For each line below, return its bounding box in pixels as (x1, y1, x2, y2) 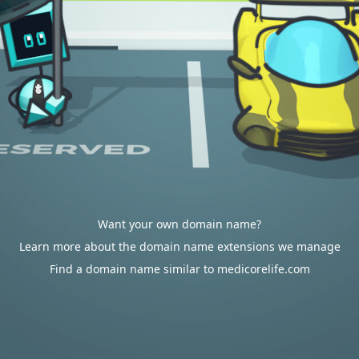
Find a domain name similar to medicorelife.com (49, 261, 310, 276)
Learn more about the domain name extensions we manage (18, 239, 341, 254)
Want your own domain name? (98, 216, 261, 232)
